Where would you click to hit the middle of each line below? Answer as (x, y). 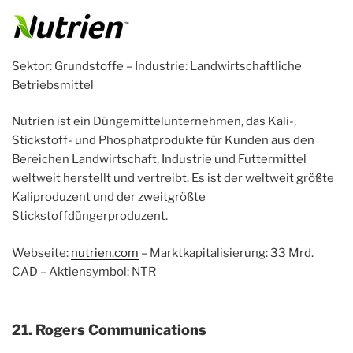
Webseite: (41, 253)
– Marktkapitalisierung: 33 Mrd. (226, 253)
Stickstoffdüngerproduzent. (90, 216)
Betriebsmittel (53, 85)
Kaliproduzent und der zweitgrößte (109, 197)
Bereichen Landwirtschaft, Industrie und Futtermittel (159, 160)
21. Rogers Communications (109, 330)
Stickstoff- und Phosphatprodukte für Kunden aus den (163, 141)
